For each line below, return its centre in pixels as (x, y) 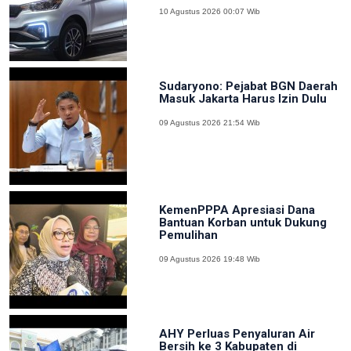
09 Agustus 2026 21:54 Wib (209, 122)
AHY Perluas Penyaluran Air (237, 333)
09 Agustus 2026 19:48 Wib (209, 259)
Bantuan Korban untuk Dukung (242, 222)
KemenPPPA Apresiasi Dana (237, 210)
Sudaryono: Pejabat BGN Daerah (248, 86)
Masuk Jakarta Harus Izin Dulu (242, 98)
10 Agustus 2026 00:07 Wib (209, 11)
